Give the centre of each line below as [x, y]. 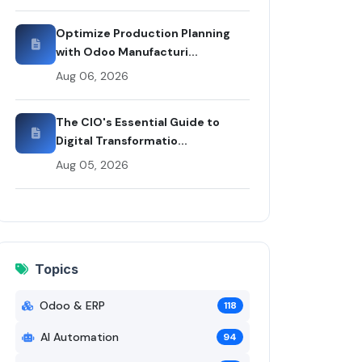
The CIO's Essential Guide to [138, 122]
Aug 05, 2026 [92, 164]
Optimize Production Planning [143, 33]
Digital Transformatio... [122, 140]
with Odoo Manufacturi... [127, 51]
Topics [57, 269]
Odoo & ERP [72, 305]
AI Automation [80, 337]
